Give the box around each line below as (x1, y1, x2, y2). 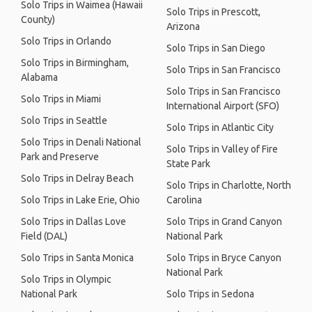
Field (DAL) (21, 231, 68, 242)
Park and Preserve (21, 151, 99, 162)
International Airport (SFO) (166, 100, 279, 111)
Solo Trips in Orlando (21, 36, 111, 47)
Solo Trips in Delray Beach (21, 173, 134, 184)
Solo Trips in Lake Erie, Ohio (21, 194, 140, 205)
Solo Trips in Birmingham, (21, 57, 129, 68)
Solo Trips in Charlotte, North (166, 180, 291, 191)
